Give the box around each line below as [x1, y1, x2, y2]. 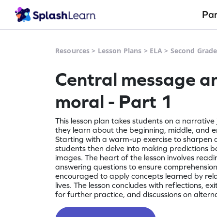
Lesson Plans [97, 46, 142, 55]
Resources [55, 46, 90, 55]
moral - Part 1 [55, 91, 172, 112]
